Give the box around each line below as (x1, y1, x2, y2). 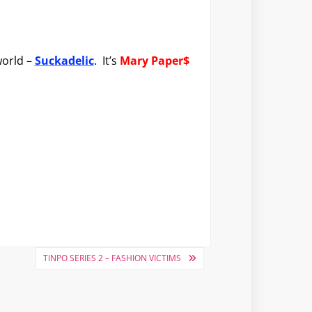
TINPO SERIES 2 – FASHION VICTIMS (42, 252, 181, 264)
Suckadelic (34, 53, 94, 68)
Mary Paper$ (119, 53, 189, 68)
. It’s (93, 53, 120, 68)
